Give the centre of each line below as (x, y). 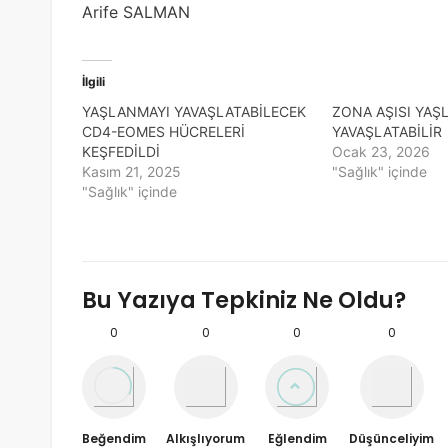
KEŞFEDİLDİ (121, 152)
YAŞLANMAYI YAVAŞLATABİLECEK (194, 112)
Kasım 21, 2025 (131, 172)
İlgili (93, 82)
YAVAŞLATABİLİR (386, 132)
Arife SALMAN (136, 12)
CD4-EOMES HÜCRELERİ (163, 132)
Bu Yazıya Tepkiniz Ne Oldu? (244, 299)
